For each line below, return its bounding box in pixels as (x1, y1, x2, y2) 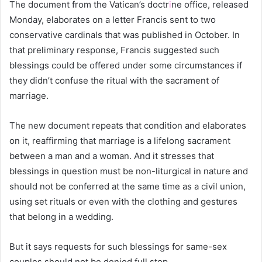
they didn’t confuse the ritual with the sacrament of (9, 74, 219, 86)
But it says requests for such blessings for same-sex (9, 240, 227, 252)
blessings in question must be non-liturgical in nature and (9, 165, 248, 177)
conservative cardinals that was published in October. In (9, 29, 240, 40)
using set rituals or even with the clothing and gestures (9, 195, 237, 207)
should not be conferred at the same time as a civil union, (9, 180, 246, 192)
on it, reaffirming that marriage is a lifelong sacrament (9, 135, 230, 146)
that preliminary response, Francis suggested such (9, 44, 219, 56)
